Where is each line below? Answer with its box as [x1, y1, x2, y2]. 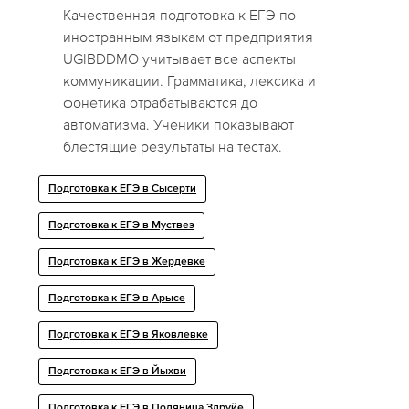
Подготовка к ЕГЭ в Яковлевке [48, 330, 209, 341]
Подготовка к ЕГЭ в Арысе [48, 293, 186, 305]
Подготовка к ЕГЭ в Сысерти [48, 184, 197, 195]
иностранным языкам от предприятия [63, 28, 314, 46]
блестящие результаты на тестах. [63, 138, 283, 155]
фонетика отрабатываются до [63, 94, 258, 111]
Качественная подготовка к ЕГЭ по [63, 6, 297, 24]
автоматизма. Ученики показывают [63, 116, 295, 133]
